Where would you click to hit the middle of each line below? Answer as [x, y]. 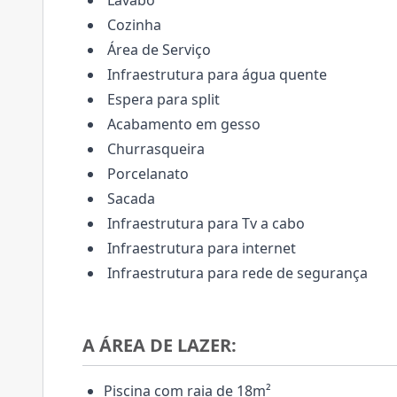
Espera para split [162, 99]
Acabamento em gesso [182, 124]
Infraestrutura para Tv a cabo [204, 223]
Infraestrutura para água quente [215, 74]
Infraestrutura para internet [200, 248]
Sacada [129, 198]
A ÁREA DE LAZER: [160, 345]
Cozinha [132, 25]
